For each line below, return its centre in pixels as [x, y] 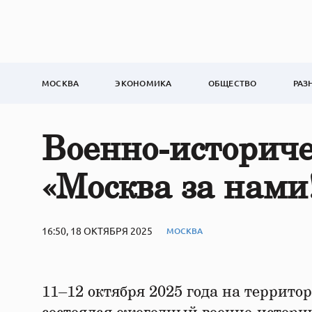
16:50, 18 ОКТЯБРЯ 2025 [97, 231]
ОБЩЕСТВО [232, 83]
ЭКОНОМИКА [143, 83]
